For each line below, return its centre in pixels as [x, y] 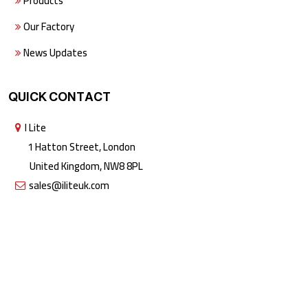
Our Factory [48, 26]
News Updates [54, 52]
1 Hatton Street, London [75, 146]
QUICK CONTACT [59, 97]
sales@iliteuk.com [69, 185]
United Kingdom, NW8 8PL [79, 166]
